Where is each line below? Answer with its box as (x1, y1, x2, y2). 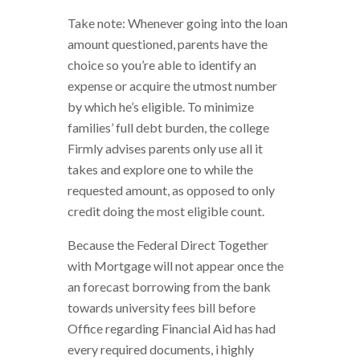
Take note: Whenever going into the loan (67, 15, 288, 31)
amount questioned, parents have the (67, 36, 268, 52)
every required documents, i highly (67, 342, 254, 358)
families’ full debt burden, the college (67, 120, 269, 136)
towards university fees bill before (67, 300, 256, 316)
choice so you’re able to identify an (67, 57, 256, 73)
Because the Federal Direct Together (67, 237, 268, 253)
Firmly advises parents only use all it (67, 141, 263, 157)
